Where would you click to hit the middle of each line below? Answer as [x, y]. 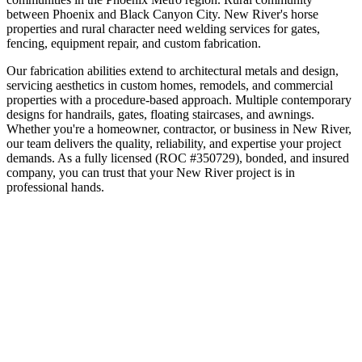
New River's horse [271, 14]
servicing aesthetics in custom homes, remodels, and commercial [170, 85]
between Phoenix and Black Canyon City [112, 14]
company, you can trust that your [91, 172]
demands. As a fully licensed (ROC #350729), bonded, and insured [178, 158]
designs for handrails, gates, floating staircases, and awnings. [160, 114]
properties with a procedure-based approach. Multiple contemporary [179, 99]
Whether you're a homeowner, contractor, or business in [148, 128]
